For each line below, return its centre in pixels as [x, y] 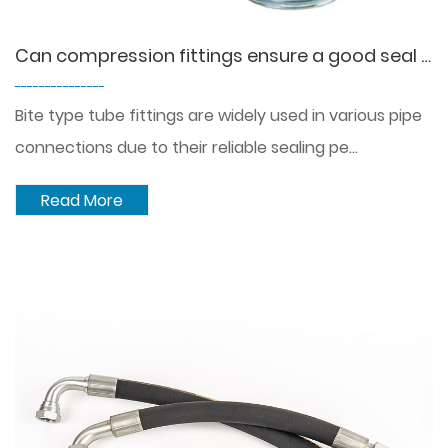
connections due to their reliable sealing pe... [186, 147]
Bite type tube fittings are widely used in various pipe [218, 115]
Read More [82, 200]
